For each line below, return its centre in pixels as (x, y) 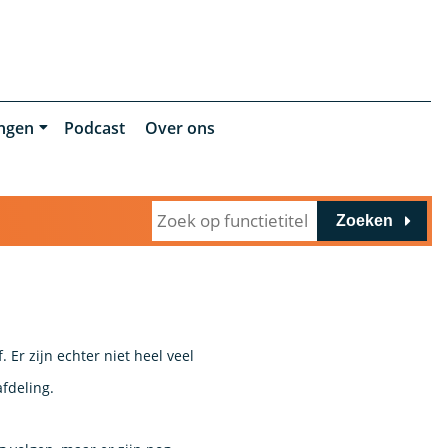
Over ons (179, 127)
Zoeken (364, 220)
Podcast (94, 127)
